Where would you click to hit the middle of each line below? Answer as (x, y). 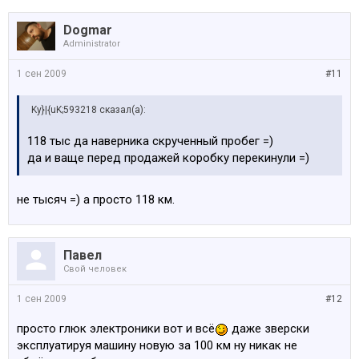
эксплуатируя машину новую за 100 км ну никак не (157, 345)
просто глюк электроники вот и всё (116, 329)
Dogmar (88, 30)
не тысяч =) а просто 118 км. (96, 200)
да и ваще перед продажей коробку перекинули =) (168, 158)
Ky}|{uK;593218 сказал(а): (89, 110)
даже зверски (269, 329)
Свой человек (95, 269)
